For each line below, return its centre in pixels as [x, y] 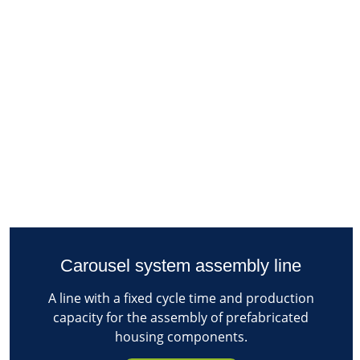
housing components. [181, 336]
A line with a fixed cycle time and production [181, 298]
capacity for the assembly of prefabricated [181, 317]
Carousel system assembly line [181, 265]
